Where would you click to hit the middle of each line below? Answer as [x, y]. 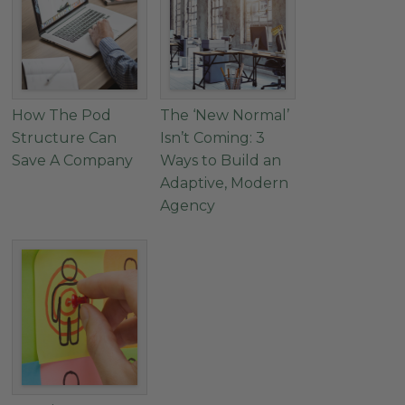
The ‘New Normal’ [225, 115]
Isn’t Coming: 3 [213, 137]
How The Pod [62, 115]
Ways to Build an [221, 160]
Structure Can [65, 137]
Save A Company [73, 160]
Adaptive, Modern [225, 183]
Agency [188, 205]
